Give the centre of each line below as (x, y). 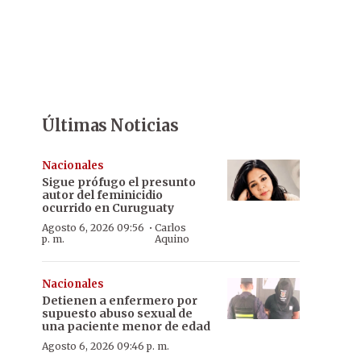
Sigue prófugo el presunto (119, 182)
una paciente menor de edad (126, 326)
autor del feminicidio (102, 195)
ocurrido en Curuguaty (108, 208)
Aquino (172, 239)
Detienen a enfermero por (120, 301)
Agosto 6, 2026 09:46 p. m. (106, 346)
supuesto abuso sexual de (117, 313)
